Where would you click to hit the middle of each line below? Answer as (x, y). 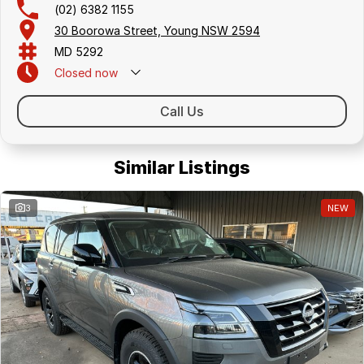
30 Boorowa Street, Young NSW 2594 (157, 30)
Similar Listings (182, 167)
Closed (73, 72)
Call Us (182, 111)
